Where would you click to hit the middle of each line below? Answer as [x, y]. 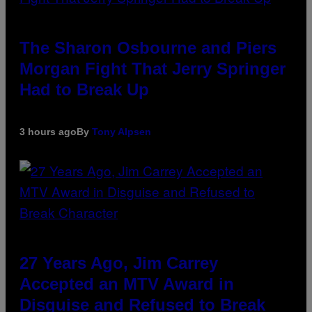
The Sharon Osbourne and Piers [148, 47]
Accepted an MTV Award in [127, 283]
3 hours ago [48, 131]
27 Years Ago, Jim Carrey [119, 263]
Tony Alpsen [122, 131]
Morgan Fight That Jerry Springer [153, 68]
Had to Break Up [84, 89]
